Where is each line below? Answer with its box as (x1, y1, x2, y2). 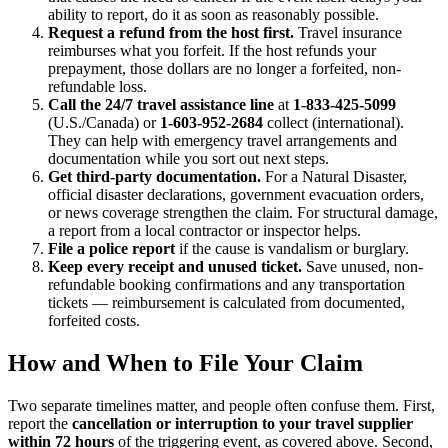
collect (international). (263, 114, 404, 132)
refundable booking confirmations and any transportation (48, 276, 405, 294)
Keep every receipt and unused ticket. (48, 258, 302, 276)
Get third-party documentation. (48, 168, 261, 186)
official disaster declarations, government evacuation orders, (48, 186, 424, 204)
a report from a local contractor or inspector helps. (48, 222, 361, 240)
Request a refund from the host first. (48, 24, 294, 42)
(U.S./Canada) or (48, 114, 160, 132)
